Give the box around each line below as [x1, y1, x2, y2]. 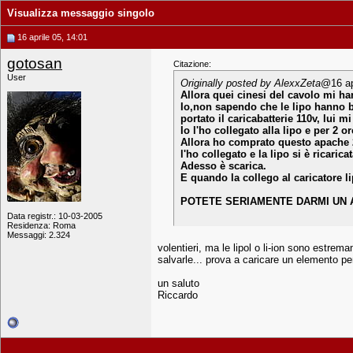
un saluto [158, 277, 199, 289]
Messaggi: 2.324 [7, 230, 70, 240]
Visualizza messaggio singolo [7, 7, 154, 19]
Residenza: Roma [7, 221, 76, 230]
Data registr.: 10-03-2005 [7, 211, 102, 221]
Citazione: [173, 59, 211, 69]
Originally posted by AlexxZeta [180, 77, 321, 89]
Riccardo [158, 289, 198, 301]
